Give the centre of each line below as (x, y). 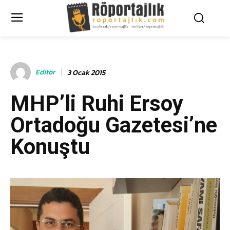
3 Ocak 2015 (86, 72)
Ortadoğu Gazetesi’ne (114, 125)
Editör (45, 72)
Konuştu (50, 147)
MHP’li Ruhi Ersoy (97, 104)
